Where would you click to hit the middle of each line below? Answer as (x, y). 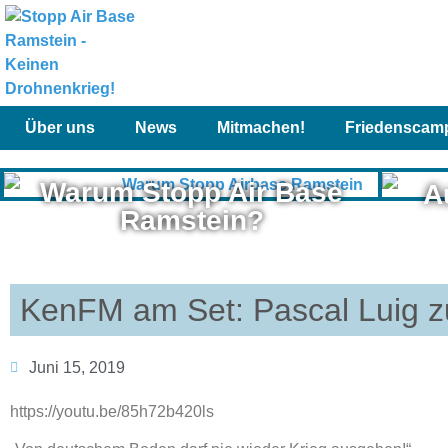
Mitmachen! (261, 127)
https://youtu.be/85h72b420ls (112, 411)
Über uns (60, 127)
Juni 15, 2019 (77, 367)
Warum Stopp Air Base (192, 193)
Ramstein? (191, 221)
